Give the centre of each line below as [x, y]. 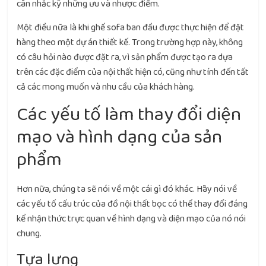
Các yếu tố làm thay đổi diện [129, 115]
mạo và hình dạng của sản [120, 137]
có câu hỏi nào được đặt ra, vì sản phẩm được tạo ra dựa [125, 57]
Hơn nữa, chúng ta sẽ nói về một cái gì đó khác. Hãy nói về [127, 189]
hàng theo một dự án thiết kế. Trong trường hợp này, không [130, 42]
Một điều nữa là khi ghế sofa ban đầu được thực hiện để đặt [131, 28]
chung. [29, 234]
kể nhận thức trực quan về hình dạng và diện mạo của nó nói [132, 219]
